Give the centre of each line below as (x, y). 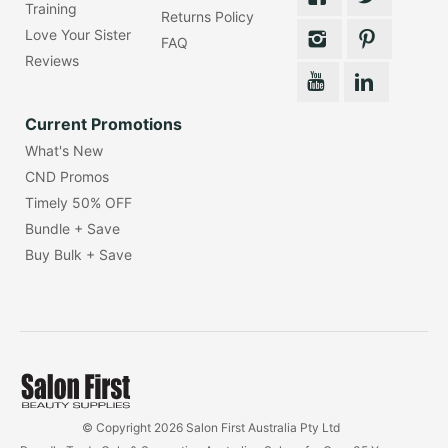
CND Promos (66, 176)
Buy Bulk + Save (78, 254)
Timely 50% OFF (78, 202)
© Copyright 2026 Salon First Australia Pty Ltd (210, 428)
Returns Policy (207, 16)
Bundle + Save (72, 228)
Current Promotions (103, 123)
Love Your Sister (77, 34)
